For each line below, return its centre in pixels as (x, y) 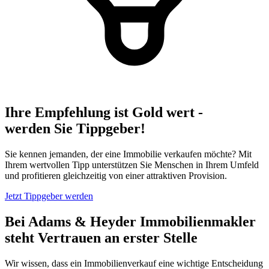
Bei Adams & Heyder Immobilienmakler (130, 221)
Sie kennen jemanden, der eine (64, 154)
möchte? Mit (227, 154)
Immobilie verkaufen (162, 154)
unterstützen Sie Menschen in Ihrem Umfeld (174, 165)
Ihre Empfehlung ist (68, 112)
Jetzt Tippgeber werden (49, 196)
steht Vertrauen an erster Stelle (101, 237)
